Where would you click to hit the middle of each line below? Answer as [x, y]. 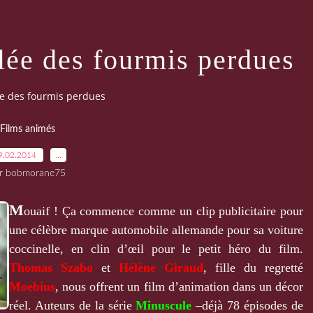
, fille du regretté [253, 267]
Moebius [32, 286]
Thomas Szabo [55, 267]
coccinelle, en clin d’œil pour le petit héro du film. [156, 248]
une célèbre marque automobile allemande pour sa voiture [156, 230]
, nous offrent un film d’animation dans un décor [179, 286]
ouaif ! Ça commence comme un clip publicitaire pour [163, 211]
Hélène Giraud [161, 267]
